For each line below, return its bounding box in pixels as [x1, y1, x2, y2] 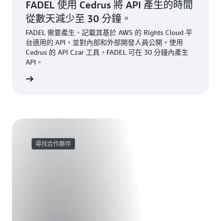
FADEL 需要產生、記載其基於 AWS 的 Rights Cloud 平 [26, 28, 192, 37]
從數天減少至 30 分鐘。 [26, 13, 131, 24]
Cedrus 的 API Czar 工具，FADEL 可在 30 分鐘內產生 [26, 48, 188, 56]
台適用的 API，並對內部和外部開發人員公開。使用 [26, 38, 183, 46]
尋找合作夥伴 [36, 140, 71, 147]
